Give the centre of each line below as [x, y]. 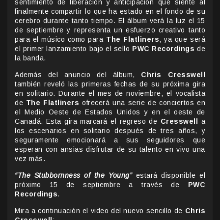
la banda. [30, 58]
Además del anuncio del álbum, [78, 74]
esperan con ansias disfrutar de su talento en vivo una [110, 149]
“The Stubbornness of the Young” [74, 175]
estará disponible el [169, 175]
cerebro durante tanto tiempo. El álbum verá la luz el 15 [110, 20]
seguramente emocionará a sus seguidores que [110, 140]
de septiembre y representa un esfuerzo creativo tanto [110, 30]
